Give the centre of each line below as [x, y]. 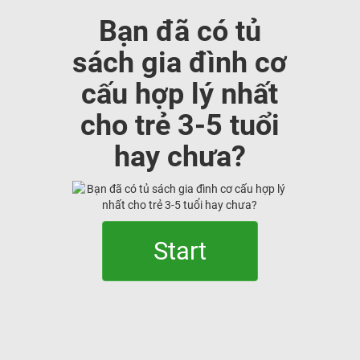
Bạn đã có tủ [180, 31]
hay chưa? [180, 157]
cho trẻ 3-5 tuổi [180, 125]
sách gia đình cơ [180, 63]
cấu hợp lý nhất [180, 94]
